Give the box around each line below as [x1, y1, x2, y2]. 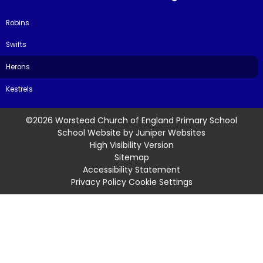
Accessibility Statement [83, 163, 180, 176]
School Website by [58, 126, 136, 139]
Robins [6, 18, 30, 28]
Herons [6, 62, 31, 72]
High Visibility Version [89, 139, 174, 151]
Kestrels [6, 84, 33, 94]
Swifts [6, 40, 27, 50]
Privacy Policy [70, 176, 126, 188]
